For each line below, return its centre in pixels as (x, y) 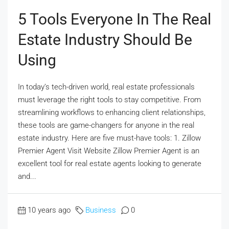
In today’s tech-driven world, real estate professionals (106, 87)
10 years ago (49, 210)
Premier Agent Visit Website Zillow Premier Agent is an (109, 151)
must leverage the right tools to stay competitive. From (109, 100)
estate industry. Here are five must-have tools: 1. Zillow (109, 138)
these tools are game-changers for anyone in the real (106, 125)
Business (101, 210)
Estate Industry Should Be (105, 40)
